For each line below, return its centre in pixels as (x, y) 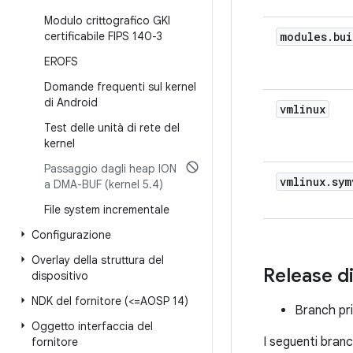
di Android (71, 102)
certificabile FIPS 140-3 (103, 36)
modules (303, 37)
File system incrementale (107, 210)
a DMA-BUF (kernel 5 (97, 184)
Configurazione (71, 235)
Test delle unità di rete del (112, 128)
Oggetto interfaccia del (92, 326)
